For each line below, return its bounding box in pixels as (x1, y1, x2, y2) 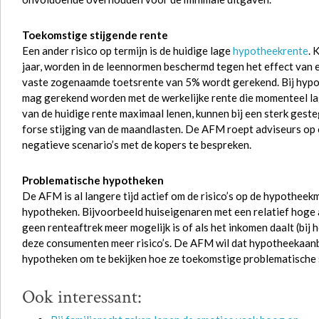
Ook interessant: (22, 285, 142, 309)
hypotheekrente (233, 44, 308, 57)
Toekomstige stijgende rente (22, 28, 168, 41)
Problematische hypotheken (22, 174, 164, 187)
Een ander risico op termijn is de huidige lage (22, 44, 233, 57)
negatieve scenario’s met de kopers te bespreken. (22, 138, 251, 151)
